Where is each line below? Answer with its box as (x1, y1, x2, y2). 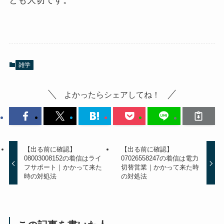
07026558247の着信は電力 (120, 154, 198, 162)
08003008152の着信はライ (24, 154, 102, 162)
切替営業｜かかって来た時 (120, 163, 199, 171)
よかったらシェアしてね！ (64, 89, 160, 99)
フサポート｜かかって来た (24, 163, 102, 171)
